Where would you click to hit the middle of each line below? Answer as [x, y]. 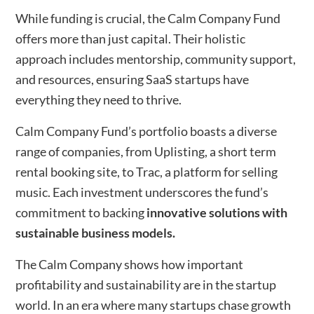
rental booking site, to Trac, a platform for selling [147, 171]
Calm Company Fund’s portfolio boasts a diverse [146, 131]
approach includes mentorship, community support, [156, 59]
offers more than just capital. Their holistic [131, 38]
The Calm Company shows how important [130, 264]
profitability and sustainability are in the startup [146, 284]
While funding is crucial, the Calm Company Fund [148, 18]
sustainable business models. [96, 232]
